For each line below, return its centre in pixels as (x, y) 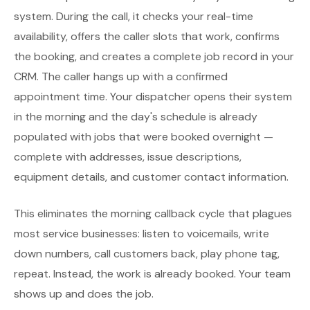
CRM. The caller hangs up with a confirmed (121, 76)
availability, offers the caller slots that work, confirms (147, 36)
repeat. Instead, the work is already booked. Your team (152, 274)
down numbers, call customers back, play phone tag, (147, 254)
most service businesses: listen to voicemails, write (142, 234)
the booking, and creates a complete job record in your (154, 56)
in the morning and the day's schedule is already (136, 117)
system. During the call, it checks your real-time (134, 16)
